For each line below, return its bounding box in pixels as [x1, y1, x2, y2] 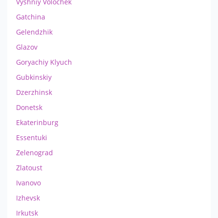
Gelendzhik [16, 27, 53, 36]
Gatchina [16, 12, 45, 21]
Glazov [16, 42, 37, 52]
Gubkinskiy [16, 72, 52, 82]
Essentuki [16, 132, 47, 142]
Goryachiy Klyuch [16, 57, 72, 67]
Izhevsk [16, 193, 40, 202]
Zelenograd [16, 147, 53, 157]
